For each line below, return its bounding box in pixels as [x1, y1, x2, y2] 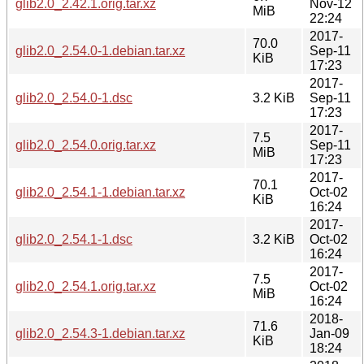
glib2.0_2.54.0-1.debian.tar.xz [15, 43, 185, 58]
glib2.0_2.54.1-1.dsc [15, 232, 132, 246]
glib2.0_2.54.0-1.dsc [15, 90, 132, 105]
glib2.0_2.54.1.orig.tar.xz [15, 279, 156, 293]
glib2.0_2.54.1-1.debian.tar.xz [15, 184, 185, 199]
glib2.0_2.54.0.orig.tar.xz [15, 137, 156, 152]
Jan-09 [310, 326, 349, 340]
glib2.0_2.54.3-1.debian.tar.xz [15, 326, 185, 340]
